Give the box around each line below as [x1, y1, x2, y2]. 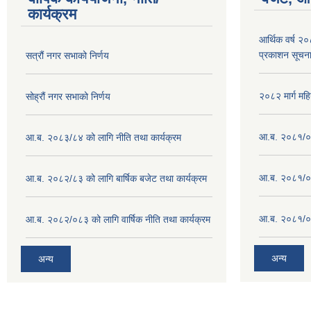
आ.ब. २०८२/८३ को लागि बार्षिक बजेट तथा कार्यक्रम [26, 173, 207, 184]
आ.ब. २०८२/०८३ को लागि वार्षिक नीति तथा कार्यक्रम [26, 214, 210, 225]
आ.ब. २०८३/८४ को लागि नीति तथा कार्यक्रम [26, 132, 181, 143]
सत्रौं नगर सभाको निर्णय [26, 50, 109, 61]
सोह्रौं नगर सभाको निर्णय [26, 91, 110, 102]
